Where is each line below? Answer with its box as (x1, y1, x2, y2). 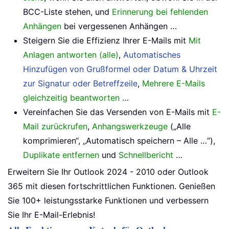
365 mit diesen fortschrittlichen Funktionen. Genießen (8, 181, 215, 192)
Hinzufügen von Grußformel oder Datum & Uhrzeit (23, 64, 217, 75)
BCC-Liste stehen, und (23, 7, 112, 17)
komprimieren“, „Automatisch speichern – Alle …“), (23, 135, 215, 146)
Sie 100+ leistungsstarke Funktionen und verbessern (8, 195, 209, 206)
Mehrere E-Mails (142, 78, 205, 89)
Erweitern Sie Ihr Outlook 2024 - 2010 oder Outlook (8, 167, 209, 177)
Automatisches (123, 50, 180, 60)
